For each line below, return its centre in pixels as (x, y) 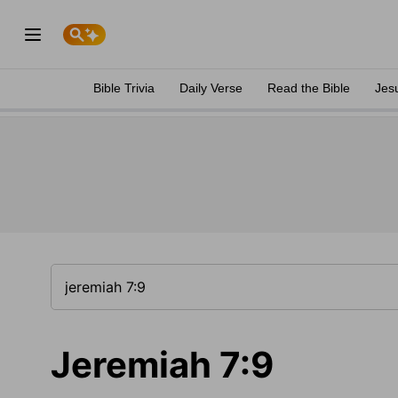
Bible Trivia (124, 88)
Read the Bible (309, 88)
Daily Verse (211, 88)
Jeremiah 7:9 (162, 365)
